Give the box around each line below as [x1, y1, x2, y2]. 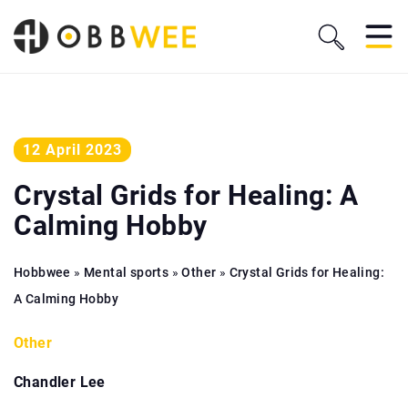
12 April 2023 [23, 141, 122, 158]
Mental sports [84, 265, 169, 280]
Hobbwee [14, 265, 71, 280]
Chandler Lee [14, 373, 106, 391]
